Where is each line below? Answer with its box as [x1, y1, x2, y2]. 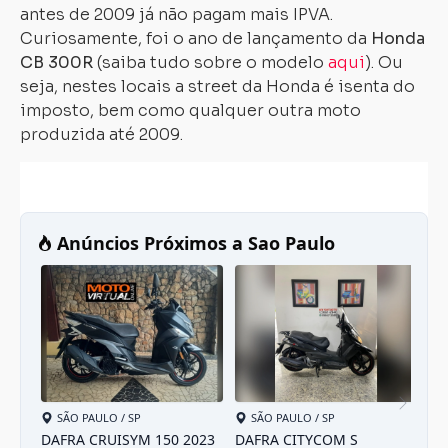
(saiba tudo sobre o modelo [93, 52, 328, 73]
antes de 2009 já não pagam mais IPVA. [20, 4, 333, 25]
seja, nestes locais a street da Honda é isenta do [20, 76, 415, 97]
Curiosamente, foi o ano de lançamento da [20, 28, 371, 49]
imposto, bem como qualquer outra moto [20, 100, 361, 121]
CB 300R [20, 52, 93, 73]
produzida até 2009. [20, 124, 183, 145]
